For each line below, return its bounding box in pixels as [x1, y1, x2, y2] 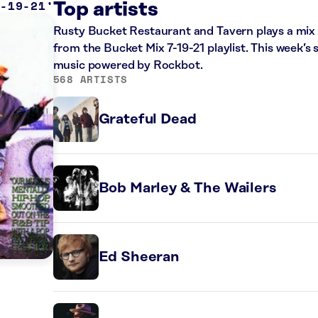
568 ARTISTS [53, 72, 128, 87]
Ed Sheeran [98, 249, 180, 265]
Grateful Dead [98, 111, 197, 127]
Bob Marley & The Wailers [98, 180, 276, 196]
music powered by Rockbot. [53, 59, 203, 72]
